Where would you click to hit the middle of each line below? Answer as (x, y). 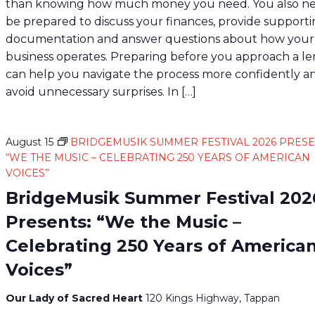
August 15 (30, 142)
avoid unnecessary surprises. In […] (101, 91)
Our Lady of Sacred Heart (76, 298)
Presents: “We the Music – (124, 221)
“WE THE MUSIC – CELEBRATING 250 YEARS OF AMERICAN (158, 157)
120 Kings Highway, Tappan (213, 298)
